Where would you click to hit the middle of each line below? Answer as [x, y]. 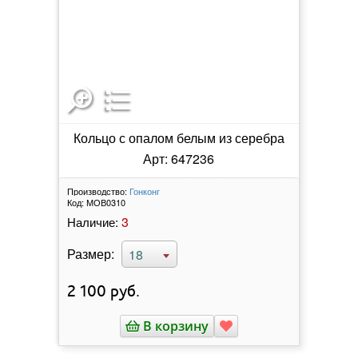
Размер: [90, 253]
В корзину [174, 326]
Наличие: [92, 221]
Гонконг [144, 191]
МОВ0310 [105, 202]
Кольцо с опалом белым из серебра [179, 137]
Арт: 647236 [179, 158]
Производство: [97, 191]
